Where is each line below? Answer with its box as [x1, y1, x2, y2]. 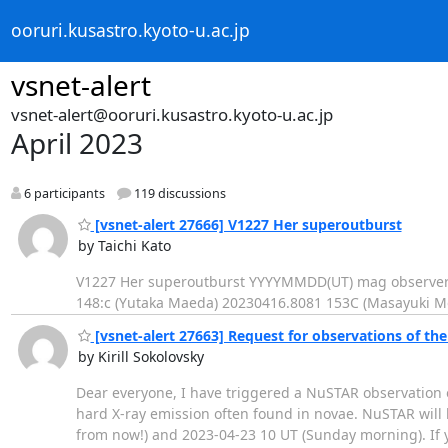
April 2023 [10, 124, 143, 162]
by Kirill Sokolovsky [77, 347, 204, 367]
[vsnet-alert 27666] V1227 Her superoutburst [90, 214, 402, 234]
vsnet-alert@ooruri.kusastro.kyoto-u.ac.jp [10, 103, 333, 126]
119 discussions [130, 185, 226, 203]
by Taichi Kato [77, 235, 171, 255]
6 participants [20, 185, 105, 203]
